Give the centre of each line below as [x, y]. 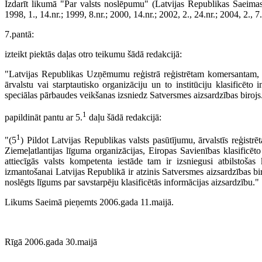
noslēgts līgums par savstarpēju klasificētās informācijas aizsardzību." [132, 182]
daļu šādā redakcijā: [124, 118]
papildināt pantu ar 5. [44, 118]
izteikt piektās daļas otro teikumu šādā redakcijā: [93, 54]
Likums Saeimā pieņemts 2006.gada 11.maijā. [89, 202]
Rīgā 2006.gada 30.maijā [51, 242]
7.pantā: [19, 35]
